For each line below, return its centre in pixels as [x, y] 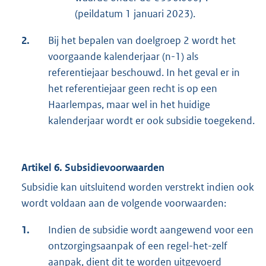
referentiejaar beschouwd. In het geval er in [144, 72]
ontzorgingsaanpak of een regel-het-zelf [138, 246]
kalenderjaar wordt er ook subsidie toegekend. [151, 120]
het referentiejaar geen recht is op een [133, 88]
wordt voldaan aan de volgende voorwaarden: [124, 203]
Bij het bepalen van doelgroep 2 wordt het [142, 40]
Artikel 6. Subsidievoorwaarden [93, 167]
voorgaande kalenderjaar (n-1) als [123, 56]
